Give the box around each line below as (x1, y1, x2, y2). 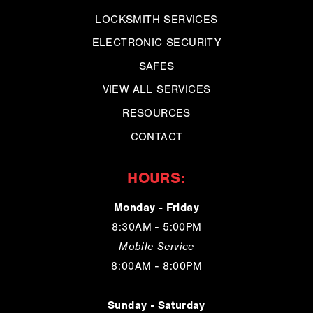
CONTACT (130, 130, 183, 143)
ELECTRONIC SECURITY (92, 36, 221, 50)
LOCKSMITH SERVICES (95, 13, 218, 26)
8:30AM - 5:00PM (111, 221, 202, 234)
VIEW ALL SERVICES (102, 83, 211, 96)
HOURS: (127, 168, 186, 188)
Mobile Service (119, 240, 194, 254)
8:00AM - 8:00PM (111, 260, 202, 273)
